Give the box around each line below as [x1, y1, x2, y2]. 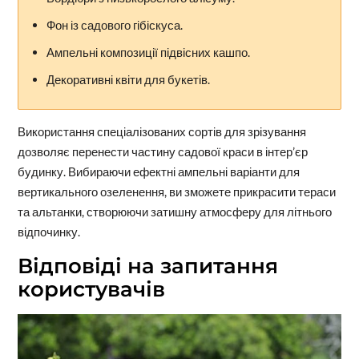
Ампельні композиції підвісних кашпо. [46, 44, 250, 59]
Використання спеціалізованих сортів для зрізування [17, 123, 306, 139]
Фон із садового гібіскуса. [46, 17, 183, 32]
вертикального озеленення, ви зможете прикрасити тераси [17, 184, 336, 199]
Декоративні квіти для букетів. [46, 71, 210, 87]
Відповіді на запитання [17, 252, 278, 279]
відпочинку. [17, 224, 80, 239]
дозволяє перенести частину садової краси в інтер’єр [17, 143, 308, 159]
